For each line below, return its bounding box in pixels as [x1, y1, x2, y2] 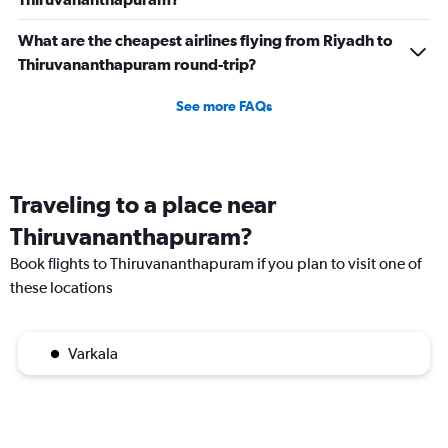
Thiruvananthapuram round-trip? [18, 55, 257, 74]
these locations [10, 278, 113, 298]
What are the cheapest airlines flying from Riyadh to [18, 31, 393, 50]
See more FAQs [176, 98, 272, 115]
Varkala [68, 344, 118, 364]
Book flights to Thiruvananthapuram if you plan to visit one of [10, 254, 421, 274]
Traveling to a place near [10, 190, 276, 219]
